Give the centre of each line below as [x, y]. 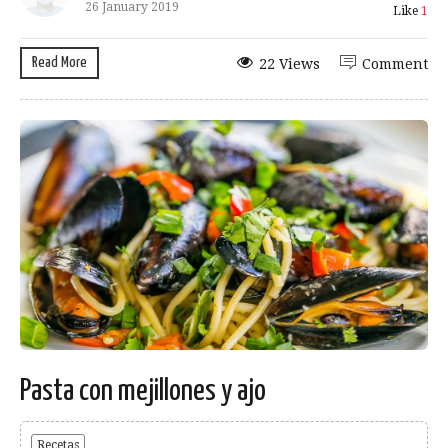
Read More [59, 63]
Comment [395, 64]
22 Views [289, 64]
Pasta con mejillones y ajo [143, 390]
